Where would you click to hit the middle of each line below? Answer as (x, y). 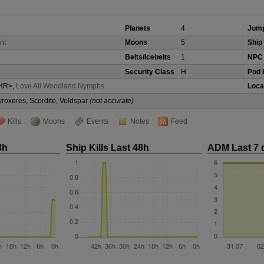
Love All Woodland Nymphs (60, 86)
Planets (138, 28)
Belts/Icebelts (148, 57)
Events (98, 121)
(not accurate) (112, 101)
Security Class (150, 72)
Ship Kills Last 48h (108, 148)
